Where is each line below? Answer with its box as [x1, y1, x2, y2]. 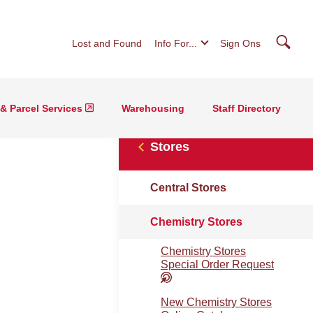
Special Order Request [161, 259, 274, 270]
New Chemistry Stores [161, 296, 272, 308]
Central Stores [150, 182, 226, 194]
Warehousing [122, 102, 184, 114]
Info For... [154, 38, 197, 49]
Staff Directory [212, 102, 281, 114]
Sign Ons [220, 38, 261, 49]
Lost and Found [72, 38, 142, 49]
